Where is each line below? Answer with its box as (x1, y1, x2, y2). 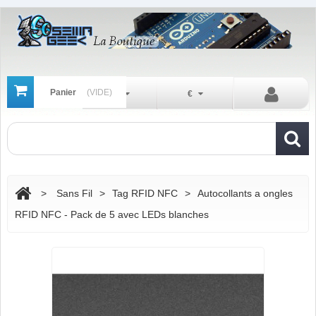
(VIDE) (87, 87, 113, 97)
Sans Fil (56, 188, 93, 199)
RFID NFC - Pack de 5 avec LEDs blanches (15, 209, 209, 220)
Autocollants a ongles (197, 188, 293, 199)
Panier (50, 87, 77, 97)
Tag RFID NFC (112, 188, 178, 199)
